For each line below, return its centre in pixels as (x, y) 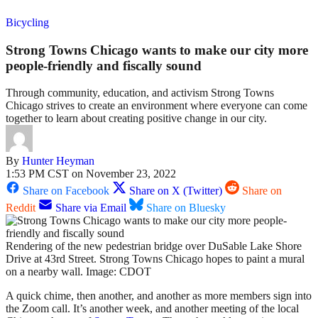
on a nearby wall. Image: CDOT (78, 272)
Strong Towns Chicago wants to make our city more (157, 50)
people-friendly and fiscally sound (104, 65)
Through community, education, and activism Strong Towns (140, 93)
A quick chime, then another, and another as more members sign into (159, 296)
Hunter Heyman (58, 161)
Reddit (21, 208)
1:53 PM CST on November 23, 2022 (91, 174)
